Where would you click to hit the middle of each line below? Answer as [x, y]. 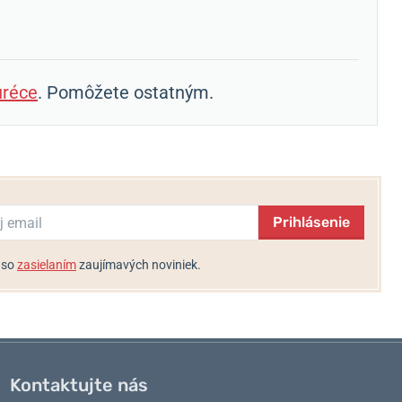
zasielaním [46, 265]
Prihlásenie [311, 222]
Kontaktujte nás [79, 385]
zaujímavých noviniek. [138, 265]
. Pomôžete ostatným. [126, 92]
